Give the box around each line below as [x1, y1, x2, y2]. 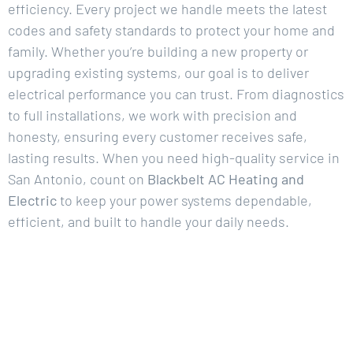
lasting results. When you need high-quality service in [8, 148, 340, 166]
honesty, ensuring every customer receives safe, [8, 127, 307, 145]
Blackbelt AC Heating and [147, 169, 304, 188]
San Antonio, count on [8, 169, 147, 188]
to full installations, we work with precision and [8, 106, 297, 124]
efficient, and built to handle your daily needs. [8, 212, 289, 230]
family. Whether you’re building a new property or [8, 42, 308, 60]
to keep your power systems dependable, [57, 191, 312, 209]
